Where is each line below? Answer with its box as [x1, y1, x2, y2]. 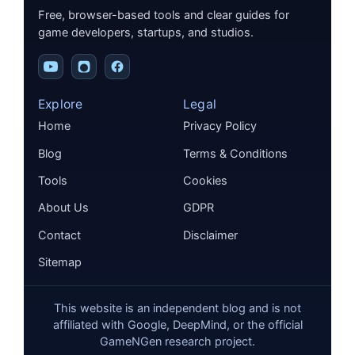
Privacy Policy [183, 119, 257, 134]
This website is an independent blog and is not [54, 300, 301, 315]
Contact [37, 227, 81, 242]
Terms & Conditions [183, 146, 288, 161]
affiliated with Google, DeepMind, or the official [52, 317, 303, 332]
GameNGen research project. [100, 334, 255, 349]
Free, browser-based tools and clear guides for [37, 8, 289, 22]
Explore [37, 97, 83, 113]
